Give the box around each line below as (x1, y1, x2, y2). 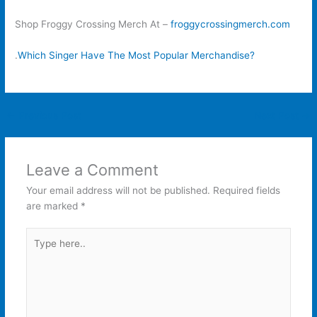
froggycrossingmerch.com (171, 18, 291, 30)
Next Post (253, 109, 301, 121)
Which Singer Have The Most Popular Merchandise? (18, 49, 255, 61)
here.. (25, 245, 52, 257)
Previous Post (16, 109, 82, 121)
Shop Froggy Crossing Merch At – (15, 18, 171, 30)
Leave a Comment (25, 160, 158, 179)
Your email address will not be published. (25, 184, 210, 196)
